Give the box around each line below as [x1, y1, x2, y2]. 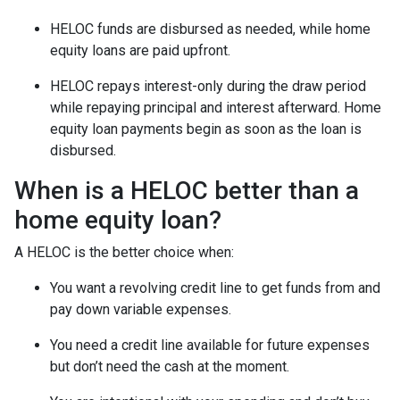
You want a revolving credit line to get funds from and [50, 279, 380, 296]
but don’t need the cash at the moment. [50, 357, 289, 375]
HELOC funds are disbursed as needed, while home [50, 20, 371, 37]
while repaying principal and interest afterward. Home [50, 98, 381, 116]
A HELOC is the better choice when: [14, 243, 234, 261]
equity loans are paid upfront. [50, 41, 230, 59]
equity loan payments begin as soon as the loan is [50, 120, 362, 137]
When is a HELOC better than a [14, 175, 359, 205]
